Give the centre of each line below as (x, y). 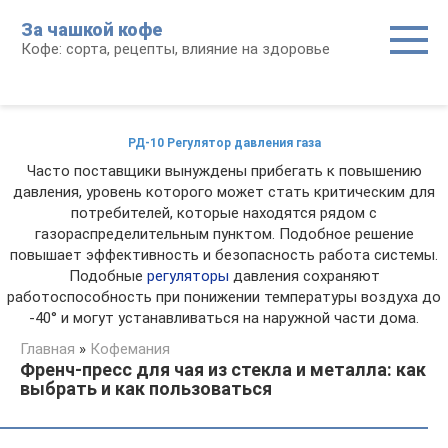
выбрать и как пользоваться (146, 388)
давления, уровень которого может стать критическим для (224, 192)
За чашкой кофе (91, 29)
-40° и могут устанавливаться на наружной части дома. (224, 318)
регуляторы (187, 276)
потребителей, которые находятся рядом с (224, 213)
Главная (47, 349)
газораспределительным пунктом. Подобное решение (224, 234)
